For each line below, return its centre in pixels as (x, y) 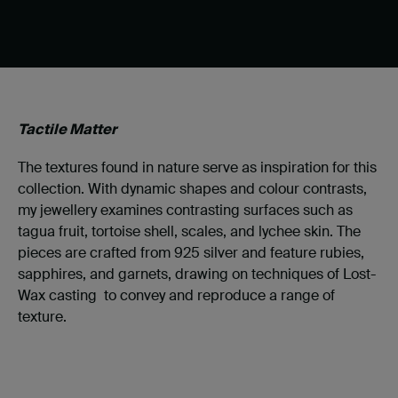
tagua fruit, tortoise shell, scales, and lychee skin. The (189, 232)
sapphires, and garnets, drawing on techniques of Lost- (197, 275)
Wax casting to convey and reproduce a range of (176, 296)
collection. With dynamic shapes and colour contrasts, (192, 189)
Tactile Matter (68, 130)
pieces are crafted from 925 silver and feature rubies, (191, 253)
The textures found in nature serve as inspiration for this (197, 168)
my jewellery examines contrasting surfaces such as (185, 211)
